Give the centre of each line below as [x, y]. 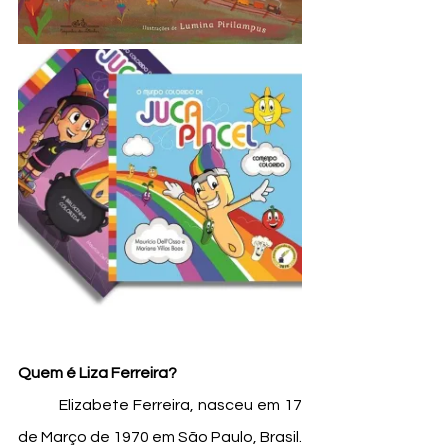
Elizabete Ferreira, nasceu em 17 [38, 404]
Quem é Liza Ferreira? [97, 372]
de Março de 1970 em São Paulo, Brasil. [160, 436]
